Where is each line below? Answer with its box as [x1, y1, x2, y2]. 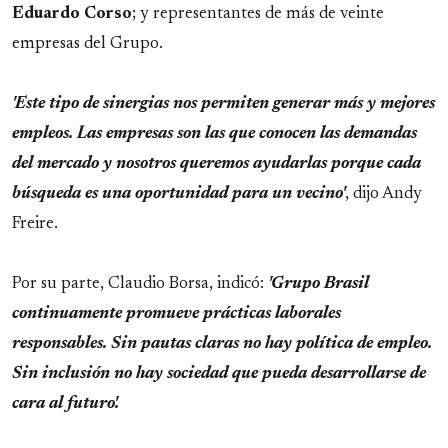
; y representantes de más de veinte [132, 5, 384, 22]
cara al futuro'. [12, 395, 119, 412]
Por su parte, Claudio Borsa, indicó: [12, 275, 268, 292]
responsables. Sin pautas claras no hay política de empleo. [12, 335, 432, 352]
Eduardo [12, 5, 80, 22]
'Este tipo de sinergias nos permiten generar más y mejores [12, 95, 435, 112]
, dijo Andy [345, 185, 422, 202]
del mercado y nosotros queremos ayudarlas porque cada [12, 155, 421, 172]
